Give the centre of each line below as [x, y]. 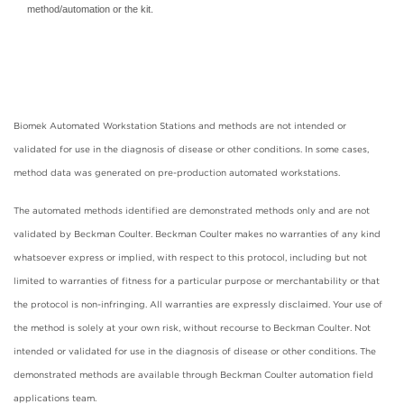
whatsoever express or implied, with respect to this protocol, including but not [190, 257]
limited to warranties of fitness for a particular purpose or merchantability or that [197, 280]
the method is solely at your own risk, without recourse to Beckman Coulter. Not [192, 327]
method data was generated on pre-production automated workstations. [177, 172]
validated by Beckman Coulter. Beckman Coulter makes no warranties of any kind [197, 233]
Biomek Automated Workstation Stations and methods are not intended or [180, 125]
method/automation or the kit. [90, 9]
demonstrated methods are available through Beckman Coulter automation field [193, 374]
